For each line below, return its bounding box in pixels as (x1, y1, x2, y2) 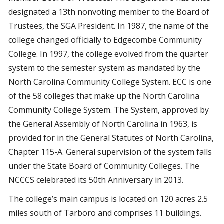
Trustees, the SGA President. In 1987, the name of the (8, 20, 209, 31)
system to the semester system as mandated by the (8, 62, 200, 73)
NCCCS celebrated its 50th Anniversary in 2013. (8, 174, 183, 185)
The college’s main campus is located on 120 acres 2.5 (8, 193, 208, 204)
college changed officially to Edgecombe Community (8, 34, 202, 45)
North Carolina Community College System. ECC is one (8, 76, 211, 87)
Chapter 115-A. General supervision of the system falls (8, 146, 212, 157)
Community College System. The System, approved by (8, 104, 209, 115)
